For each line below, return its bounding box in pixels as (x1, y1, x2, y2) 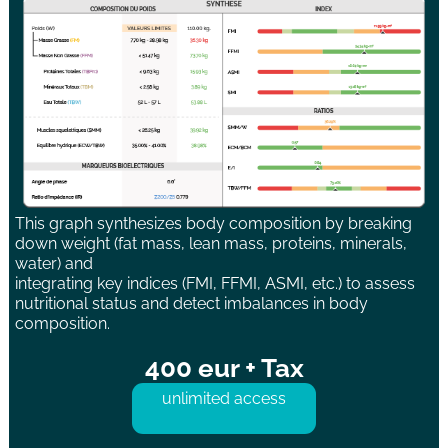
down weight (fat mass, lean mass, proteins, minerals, (15, 233, 408, 253)
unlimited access (162, 388, 286, 408)
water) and (15, 253, 94, 273)
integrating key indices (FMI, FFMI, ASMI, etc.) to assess (15, 273, 416, 293)
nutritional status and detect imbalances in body (15, 293, 369, 313)
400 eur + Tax (144, 352, 304, 383)
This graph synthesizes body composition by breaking (15, 213, 413, 233)
